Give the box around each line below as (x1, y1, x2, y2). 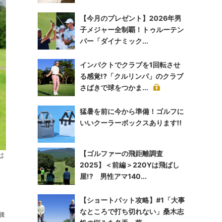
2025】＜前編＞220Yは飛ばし (80, 161, 179, 169)
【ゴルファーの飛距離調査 (80, 149, 163, 158)
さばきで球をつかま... (80, 83, 148, 92)
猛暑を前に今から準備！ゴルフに (80, 107, 184, 115)
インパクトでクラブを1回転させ (80, 60, 180, 69)
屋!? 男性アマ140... (80, 172, 147, 180)
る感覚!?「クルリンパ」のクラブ (80, 72, 183, 80)
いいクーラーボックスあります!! (80, 118, 182, 127)
